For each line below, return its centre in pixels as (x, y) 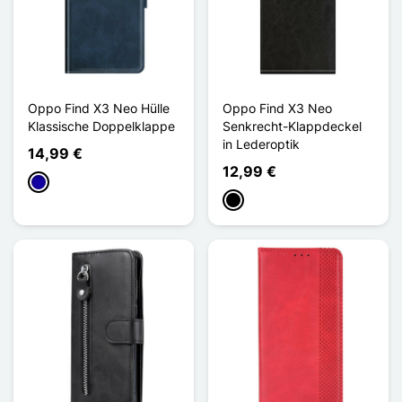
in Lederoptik (261, 144)
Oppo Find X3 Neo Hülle (99, 108)
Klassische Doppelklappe (101, 126)
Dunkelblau (63, 183)
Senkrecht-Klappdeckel (292, 126)
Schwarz (251, 201)
